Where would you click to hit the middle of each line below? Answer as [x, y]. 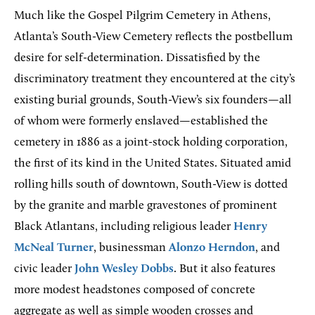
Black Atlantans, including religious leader [124, 226]
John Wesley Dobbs [124, 269]
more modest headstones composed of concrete [135, 290]
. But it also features [225, 269]
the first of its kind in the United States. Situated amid [153, 163]
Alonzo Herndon [212, 247]
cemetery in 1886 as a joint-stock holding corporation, [151, 142]
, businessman [131, 247]
